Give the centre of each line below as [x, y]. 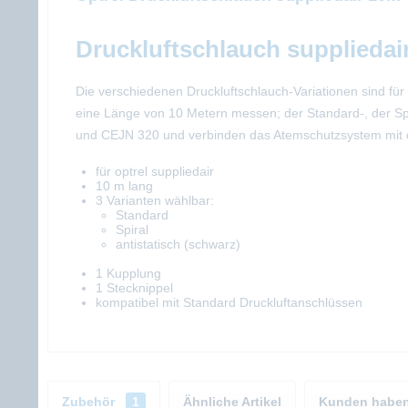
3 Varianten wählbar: [155, 200]
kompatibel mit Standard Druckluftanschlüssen [229, 302]
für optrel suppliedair [155, 171]
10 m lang [124, 186]
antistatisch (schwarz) [178, 244]
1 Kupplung [128, 273]
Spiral [132, 229]
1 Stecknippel [134, 288]
